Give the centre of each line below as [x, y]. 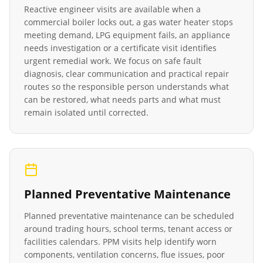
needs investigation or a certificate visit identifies [120, 48]
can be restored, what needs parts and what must [122, 100]
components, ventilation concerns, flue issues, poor [124, 254]
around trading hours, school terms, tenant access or [128, 229]
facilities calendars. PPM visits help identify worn [120, 242]
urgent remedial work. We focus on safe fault [113, 61]
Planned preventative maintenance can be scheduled [129, 216]
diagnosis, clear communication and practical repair [127, 74]
